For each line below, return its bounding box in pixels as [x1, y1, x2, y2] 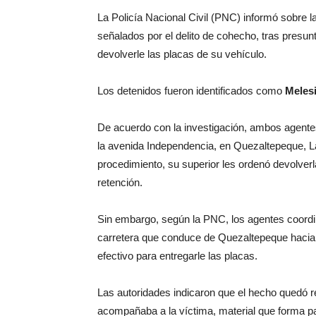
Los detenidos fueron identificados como [97, 84, 285, 97]
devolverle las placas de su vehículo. [97, 47, 267, 60]
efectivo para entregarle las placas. [97, 249, 257, 262]
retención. [97, 176, 142, 188]
